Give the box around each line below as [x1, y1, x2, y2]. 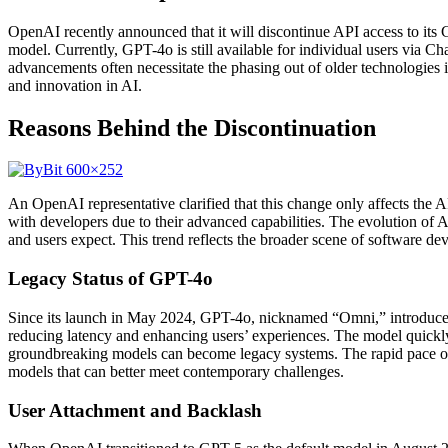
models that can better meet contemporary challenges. [8, 362, 344, 380]
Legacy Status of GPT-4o [8, 268, 213, 290]
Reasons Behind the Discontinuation [8, 114, 376, 141]
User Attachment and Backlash [8, 399, 262, 421]
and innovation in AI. [8, 76, 142, 94]
